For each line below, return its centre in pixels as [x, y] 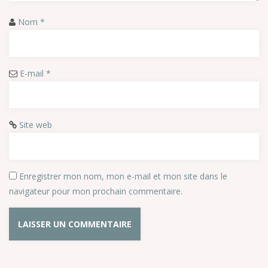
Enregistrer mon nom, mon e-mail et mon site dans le [123, 176]
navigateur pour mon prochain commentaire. [96, 191]
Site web [36, 125]
